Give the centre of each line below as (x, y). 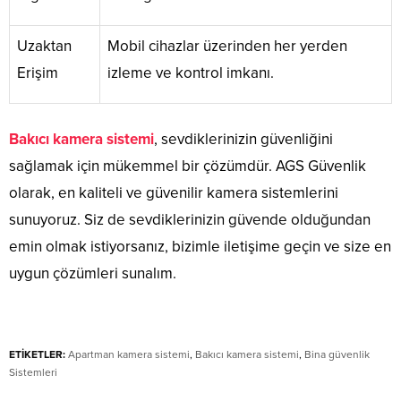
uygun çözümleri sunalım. (93, 274)
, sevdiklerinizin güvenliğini (243, 140)
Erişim (38, 73)
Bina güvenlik (337, 355)
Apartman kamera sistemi (129, 355)
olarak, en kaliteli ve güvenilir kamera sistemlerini (174, 193)
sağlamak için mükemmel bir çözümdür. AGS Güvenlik (188, 166)
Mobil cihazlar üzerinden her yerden (227, 47)
